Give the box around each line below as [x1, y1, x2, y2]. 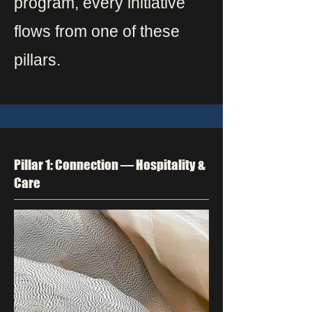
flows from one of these [14, 22, 180, 40]
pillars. [14, 51, 61, 69]
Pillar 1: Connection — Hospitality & [14, 157, 205, 173]
